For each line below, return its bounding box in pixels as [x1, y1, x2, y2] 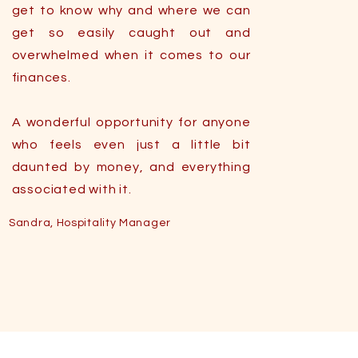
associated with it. [11, 183, 132, 196]
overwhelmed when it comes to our [11, 49, 251, 62]
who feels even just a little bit [11, 138, 251, 151]
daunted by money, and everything [11, 161, 251, 173]
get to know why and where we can [11, 4, 251, 17]
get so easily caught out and [11, 26, 251, 39]
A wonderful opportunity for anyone [11, 116, 251, 129]
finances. [11, 71, 71, 84]
